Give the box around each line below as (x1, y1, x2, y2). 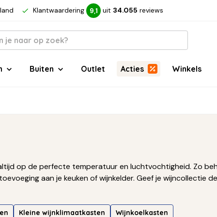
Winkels (172, 64, 201, 74)
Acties (121, 64, 144, 74)
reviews (139, 6, 163, 15)
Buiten (30, 64, 54, 74)
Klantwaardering (33, 6, 84, 15)
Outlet (81, 64, 105, 74)
